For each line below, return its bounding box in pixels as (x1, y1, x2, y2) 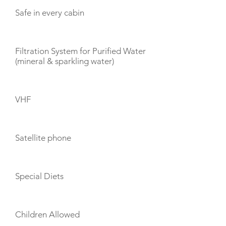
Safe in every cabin (15, 8, 84, 18)
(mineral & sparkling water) (15, 56, 114, 66)
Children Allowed (15, 209, 80, 219)
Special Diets (15, 171, 64, 181)
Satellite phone (15, 133, 71, 143)
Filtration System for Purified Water (15, 46, 146, 56)
